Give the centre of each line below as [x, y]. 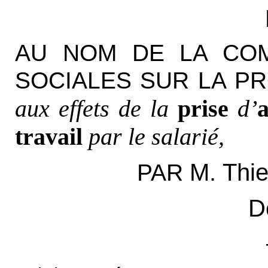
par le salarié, [156, 136]
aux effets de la [92, 108]
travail [48, 136]
